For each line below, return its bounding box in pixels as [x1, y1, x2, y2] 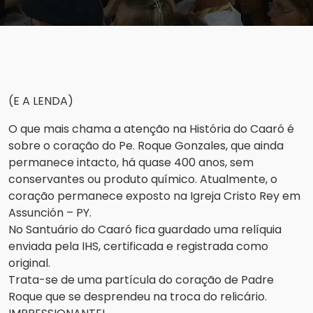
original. [8, 255, 50, 272]
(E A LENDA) [8, 93, 73, 110]
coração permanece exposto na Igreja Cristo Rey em [8, 188, 300, 205]
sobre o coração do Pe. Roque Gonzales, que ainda [8, 138, 284, 154]
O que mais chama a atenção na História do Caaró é [8, 121, 294, 138]
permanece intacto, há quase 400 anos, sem [8, 154, 254, 171]
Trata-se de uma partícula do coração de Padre [8, 272, 274, 289]
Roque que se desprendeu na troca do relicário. [8, 289, 267, 305]
